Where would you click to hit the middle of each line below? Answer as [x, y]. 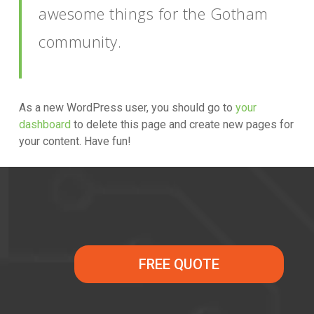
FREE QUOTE [179, 264]
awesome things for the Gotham [153, 13]
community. [80, 41]
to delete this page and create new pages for [182, 124]
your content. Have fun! [75, 141]
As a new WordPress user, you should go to [127, 108]
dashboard [45, 124]
